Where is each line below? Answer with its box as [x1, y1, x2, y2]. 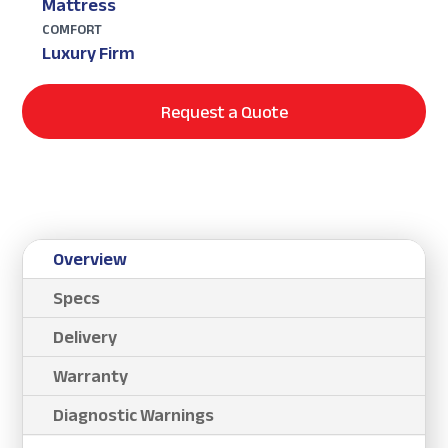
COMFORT [42, 16, 103, 44]
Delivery [53, 320, 118, 355]
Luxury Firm [42, 36, 136, 71]
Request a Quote [160, 94, 288, 129]
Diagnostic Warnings [53, 398, 215, 433]
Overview [53, 242, 128, 277]
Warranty [53, 359, 129, 394]
